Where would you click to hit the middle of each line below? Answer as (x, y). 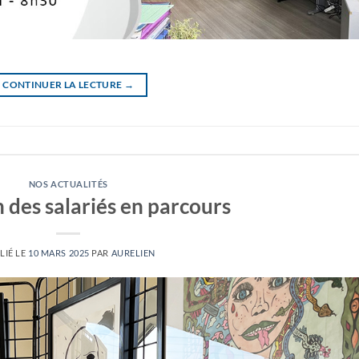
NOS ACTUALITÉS (68, 184)
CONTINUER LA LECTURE (63, 85)
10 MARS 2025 (59, 252)
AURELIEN (133, 252)
